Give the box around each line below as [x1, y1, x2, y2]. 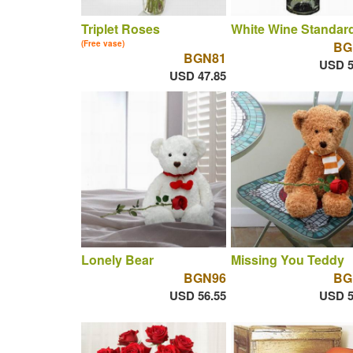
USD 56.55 [169, 287, 226, 305]
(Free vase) [80, 37, 124, 49]
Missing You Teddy [230, 251, 344, 269]
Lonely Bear [80, 251, 154, 269]
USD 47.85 [169, 66, 226, 84]
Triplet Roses [80, 19, 160, 38]
